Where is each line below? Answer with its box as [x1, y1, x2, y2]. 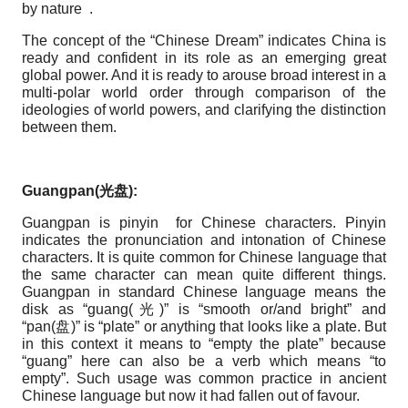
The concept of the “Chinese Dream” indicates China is [22, 32, 386, 48]
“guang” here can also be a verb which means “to [22, 352, 386, 369]
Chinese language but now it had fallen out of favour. [22, 387, 360, 403]
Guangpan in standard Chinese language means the [22, 283, 386, 300]
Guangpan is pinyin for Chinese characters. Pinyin [22, 214, 386, 230]
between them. [22, 118, 117, 135]
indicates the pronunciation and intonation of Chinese [22, 231, 386, 248]
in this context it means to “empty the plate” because [22, 335, 386, 352]
